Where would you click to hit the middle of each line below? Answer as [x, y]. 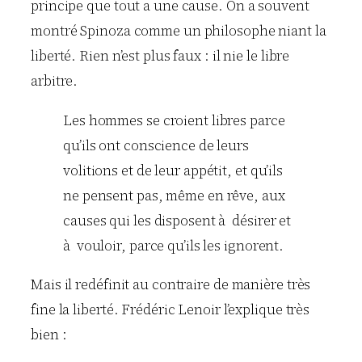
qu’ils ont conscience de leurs [156, 145]
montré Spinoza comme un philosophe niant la [179, 31]
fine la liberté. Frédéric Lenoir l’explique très [170, 309]
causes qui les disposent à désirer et [177, 220]
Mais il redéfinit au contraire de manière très [171, 284]
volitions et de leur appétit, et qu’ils [173, 170]
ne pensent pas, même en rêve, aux [174, 195]
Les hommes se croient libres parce [174, 120]
